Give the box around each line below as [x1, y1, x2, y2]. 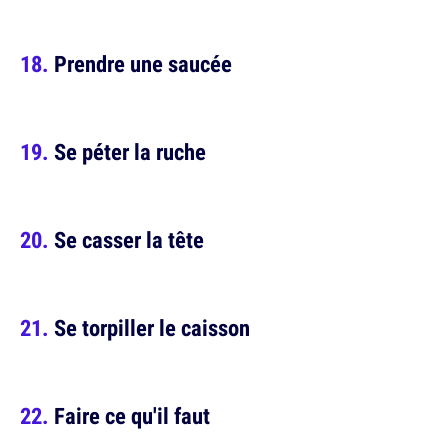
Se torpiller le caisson [54, 312, 250, 343]
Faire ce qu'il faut [54, 400, 210, 431]
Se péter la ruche [54, 136, 206, 167]
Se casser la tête [54, 224, 204, 255]
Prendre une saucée [54, 48, 232, 79]
